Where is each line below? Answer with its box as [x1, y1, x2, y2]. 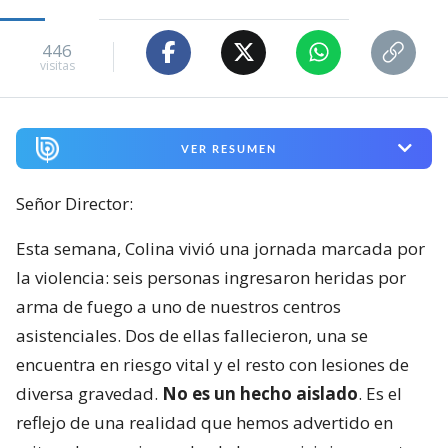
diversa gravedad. [16, 381, 162, 405]
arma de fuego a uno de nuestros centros [16, 294, 341, 318]
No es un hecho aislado [162, 381, 358, 405]
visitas [39, 57, 75, 75]
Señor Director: [16, 191, 133, 215]
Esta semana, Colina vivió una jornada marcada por [16, 236, 425, 260]
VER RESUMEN [180, 141, 277, 155]
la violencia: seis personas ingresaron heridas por [16, 265, 406, 289]
